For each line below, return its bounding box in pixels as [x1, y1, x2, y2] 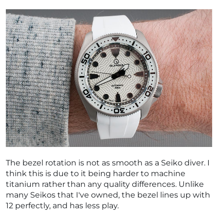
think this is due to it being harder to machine [6, 168, 185, 178]
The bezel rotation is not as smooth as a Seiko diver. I [6, 158, 210, 167]
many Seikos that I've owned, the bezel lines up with [6, 190, 210, 200]
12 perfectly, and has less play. [6, 200, 119, 210]
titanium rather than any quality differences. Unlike [6, 179, 204, 189]
